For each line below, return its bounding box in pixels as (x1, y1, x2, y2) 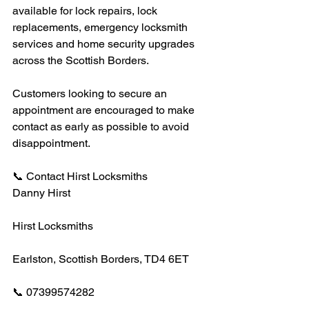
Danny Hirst (12, 186, 70, 199)
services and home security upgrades (12, 37, 197, 50)
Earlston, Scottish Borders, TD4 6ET (12, 252, 189, 266)
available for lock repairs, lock (12, 4, 160, 17)
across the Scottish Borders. (12, 54, 149, 67)
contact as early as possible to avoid (12, 120, 192, 133)
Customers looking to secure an (12, 87, 170, 100)
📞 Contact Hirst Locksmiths (12, 170, 148, 183)
